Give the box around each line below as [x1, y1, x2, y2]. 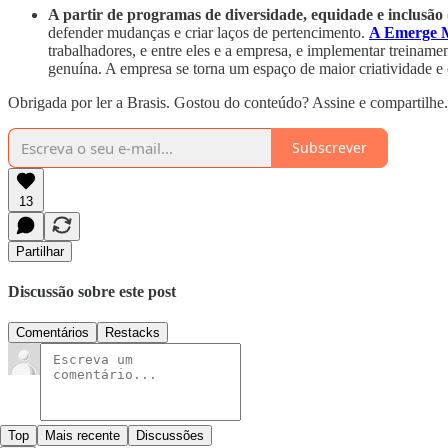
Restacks [105, 325, 160, 341]
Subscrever [292, 138, 367, 158]
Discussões [136, 428, 204, 444]
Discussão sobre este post [8, 282, 176, 300]
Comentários [16, 325, 89, 341]
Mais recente [45, 428, 120, 444]
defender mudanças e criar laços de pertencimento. [48, 23, 369, 41]
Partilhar [16, 243, 64, 259]
